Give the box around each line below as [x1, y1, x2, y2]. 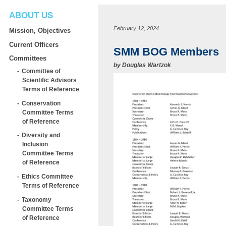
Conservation [22, 99, 61, 106]
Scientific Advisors [22, 76, 77, 83]
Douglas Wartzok [122, 62, 171, 69]
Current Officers [9, 40, 59, 48]
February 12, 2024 [114, 25, 159, 31]
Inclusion [22, 141, 48, 148]
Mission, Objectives [9, 26, 71, 34]
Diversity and [22, 132, 60, 139]
